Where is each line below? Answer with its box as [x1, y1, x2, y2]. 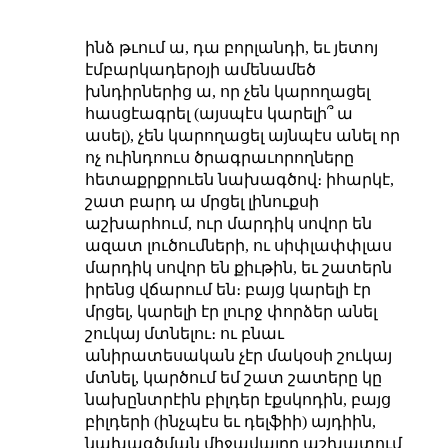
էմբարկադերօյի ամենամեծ [84, 60, 316, 78]
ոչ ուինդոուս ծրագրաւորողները [84, 148, 354, 166]
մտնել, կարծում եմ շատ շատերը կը [84, 368, 382, 386]
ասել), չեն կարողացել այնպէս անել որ [84, 126, 400, 144]
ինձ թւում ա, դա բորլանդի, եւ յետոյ [84, 38, 378, 56]
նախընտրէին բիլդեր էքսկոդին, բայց [84, 390, 391, 408]
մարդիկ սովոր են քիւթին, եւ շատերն [84, 258, 392, 276]
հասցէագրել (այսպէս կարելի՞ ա [84, 104, 353, 122]
